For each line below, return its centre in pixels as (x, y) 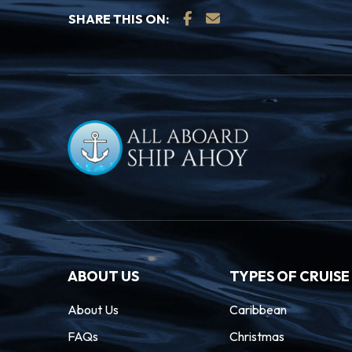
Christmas (257, 336)
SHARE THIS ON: (119, 19)
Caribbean (258, 310)
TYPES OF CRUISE (289, 276)
